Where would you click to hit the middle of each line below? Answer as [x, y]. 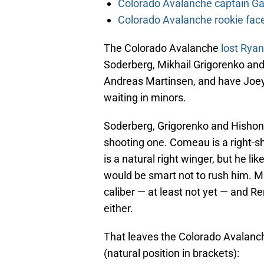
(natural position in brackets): [171, 253]
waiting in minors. [145, 98]
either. [118, 209]
